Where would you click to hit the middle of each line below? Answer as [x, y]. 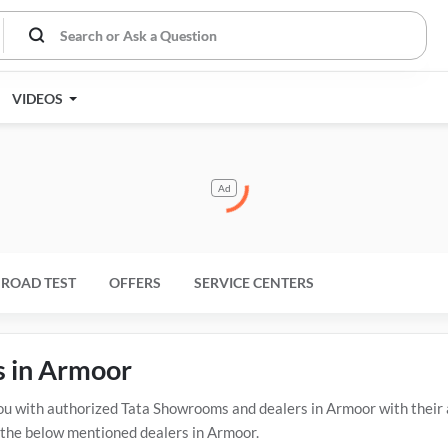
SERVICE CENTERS [254, 282]
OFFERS [135, 282]
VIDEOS [39, 98]
